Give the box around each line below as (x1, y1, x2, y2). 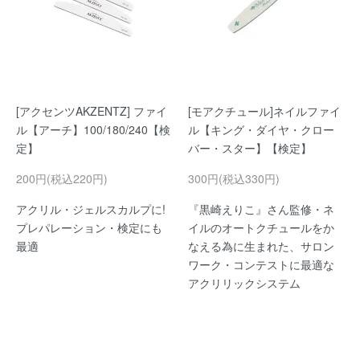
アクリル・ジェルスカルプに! (16, 201, 166, 217)
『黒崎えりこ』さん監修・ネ (188, 201, 334, 217)
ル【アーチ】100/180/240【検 (16, 121, 170, 137)
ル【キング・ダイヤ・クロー (188, 121, 334, 137)
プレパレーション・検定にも (16, 219, 162, 235)
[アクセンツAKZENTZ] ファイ (16, 103, 167, 119)
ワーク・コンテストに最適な (188, 256, 334, 272)
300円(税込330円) (188, 170, 280, 186)
